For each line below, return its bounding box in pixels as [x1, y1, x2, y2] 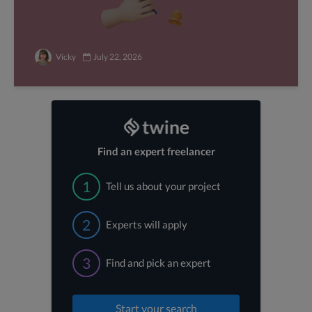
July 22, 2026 [93, 52, 142, 63]
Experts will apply [106, 218, 187, 231]
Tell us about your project [106, 180, 221, 193]
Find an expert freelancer [97, 145, 215, 158]
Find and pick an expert [106, 256, 211, 270]
